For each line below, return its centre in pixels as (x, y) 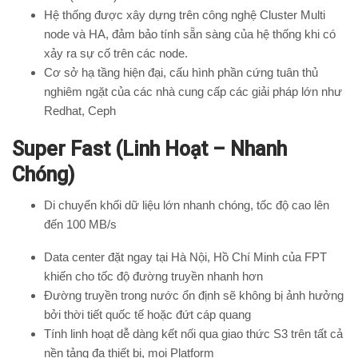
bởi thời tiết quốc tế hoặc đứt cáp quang (147, 315)
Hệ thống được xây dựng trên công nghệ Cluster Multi (185, 15)
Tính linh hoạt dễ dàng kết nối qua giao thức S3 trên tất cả (193, 334)
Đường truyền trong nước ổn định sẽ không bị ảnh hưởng (194, 296)
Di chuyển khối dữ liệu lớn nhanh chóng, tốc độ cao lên (187, 205)
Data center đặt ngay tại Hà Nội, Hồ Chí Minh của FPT (185, 257)
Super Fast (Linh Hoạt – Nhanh (149, 149)
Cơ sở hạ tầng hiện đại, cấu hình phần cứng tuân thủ (181, 73)
